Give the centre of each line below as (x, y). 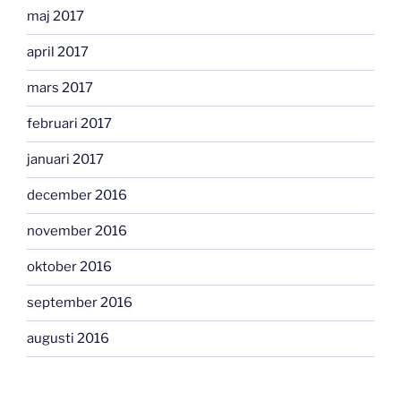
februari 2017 (69, 124)
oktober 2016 (69, 267)
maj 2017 (55, 17)
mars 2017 (60, 88)
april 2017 (58, 52)
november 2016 (77, 231)
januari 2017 (65, 160)
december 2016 (77, 196)
